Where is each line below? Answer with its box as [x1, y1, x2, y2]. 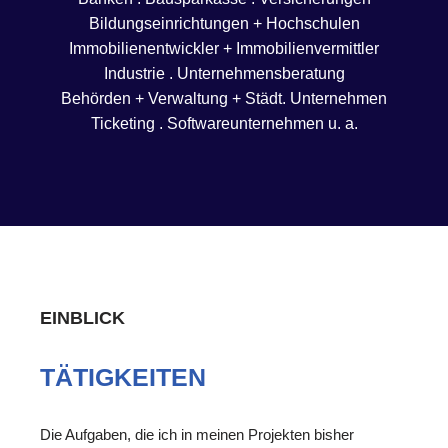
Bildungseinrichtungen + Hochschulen [88, 14, 360, 32]
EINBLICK [40, 307, 125, 328]
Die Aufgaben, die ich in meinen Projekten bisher [40, 425, 354, 443]
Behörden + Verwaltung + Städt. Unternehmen [61, 89, 387, 107]
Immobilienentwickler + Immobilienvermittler [69, 39, 379, 57]
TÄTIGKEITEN [40, 362, 206, 391]
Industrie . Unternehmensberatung [103, 64, 345, 82]
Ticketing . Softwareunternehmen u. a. [90, 114, 358, 132]
